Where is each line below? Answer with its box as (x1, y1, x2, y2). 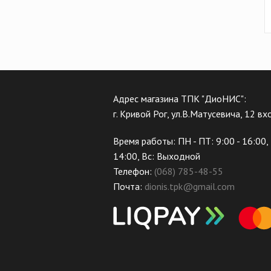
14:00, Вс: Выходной (113, 150, 200, 163)
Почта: (113, 180, 145, 193)
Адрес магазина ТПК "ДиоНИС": (113, 93, 246, 105)
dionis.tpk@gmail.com (145, 180, 235, 193)
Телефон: (113, 165, 154, 178)
